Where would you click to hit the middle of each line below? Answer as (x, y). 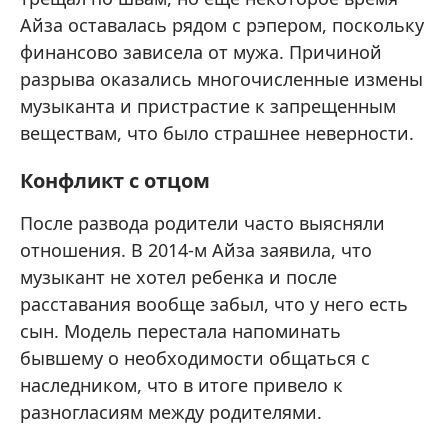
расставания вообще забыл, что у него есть (214, 304)
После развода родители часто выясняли (202, 223)
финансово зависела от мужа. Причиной (201, 52)
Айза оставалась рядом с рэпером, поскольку (222, 25)
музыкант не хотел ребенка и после (178, 277)
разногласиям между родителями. (171, 412)
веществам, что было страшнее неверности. (217, 133)
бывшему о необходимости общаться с (195, 358)
